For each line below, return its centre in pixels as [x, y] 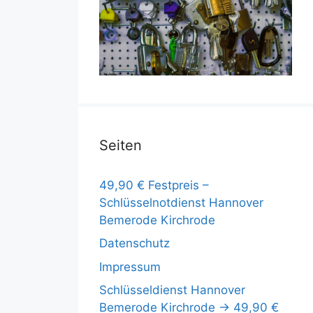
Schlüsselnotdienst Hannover [181, 202]
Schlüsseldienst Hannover [172, 290]
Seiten [121, 145]
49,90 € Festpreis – [154, 185]
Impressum [130, 267]
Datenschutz [134, 243]
